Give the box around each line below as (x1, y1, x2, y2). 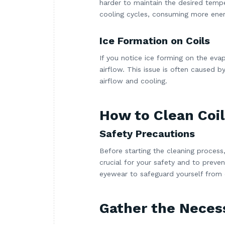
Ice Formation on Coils (99, 35, 210, 47)
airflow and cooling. (99, 77, 167, 85)
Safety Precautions (99, 128, 195, 140)
